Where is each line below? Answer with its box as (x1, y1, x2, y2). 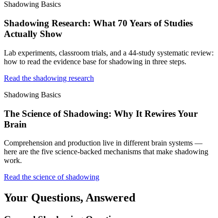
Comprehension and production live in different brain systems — (4, 139, 202, 147)
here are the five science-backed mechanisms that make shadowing (4, 147, 208, 156)
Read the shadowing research (4, 73, 94, 82)
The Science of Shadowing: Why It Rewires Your (4, 108, 198, 119)
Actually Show (4, 29, 62, 39)
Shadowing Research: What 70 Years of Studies (4, 18, 193, 29)
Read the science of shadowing (4, 173, 99, 182)
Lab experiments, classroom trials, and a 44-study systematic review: (4, 48, 214, 57)
